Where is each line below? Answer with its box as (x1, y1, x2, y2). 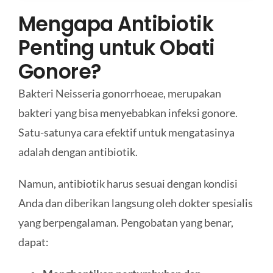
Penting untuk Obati (18, 34, 215, 62)
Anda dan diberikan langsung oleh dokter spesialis (18, 196, 253, 210)
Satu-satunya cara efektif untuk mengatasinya (18, 125, 235, 139)
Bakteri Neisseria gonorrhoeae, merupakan (18, 86, 221, 100)
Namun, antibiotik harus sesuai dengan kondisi (18, 176, 238, 190)
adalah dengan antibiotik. (18, 144, 138, 158)
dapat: (18, 235, 49, 249)
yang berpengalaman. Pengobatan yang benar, (18, 215, 233, 229)
